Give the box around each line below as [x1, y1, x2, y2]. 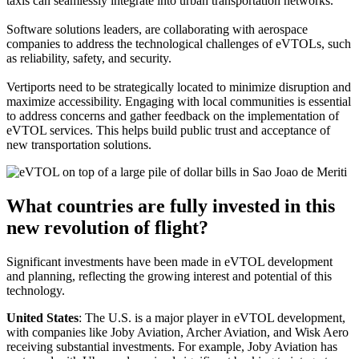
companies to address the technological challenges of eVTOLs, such [6, 36, 351, 50]
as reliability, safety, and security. [6, 50, 171, 65]
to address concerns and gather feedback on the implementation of [6, 108, 339, 123]
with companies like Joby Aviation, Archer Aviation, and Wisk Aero [6, 325, 349, 339]
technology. [6, 283, 65, 297]
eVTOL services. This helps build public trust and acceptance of [6, 123, 330, 137]
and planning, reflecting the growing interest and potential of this [6, 268, 332, 283]
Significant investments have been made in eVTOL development [6, 254, 333, 268]
